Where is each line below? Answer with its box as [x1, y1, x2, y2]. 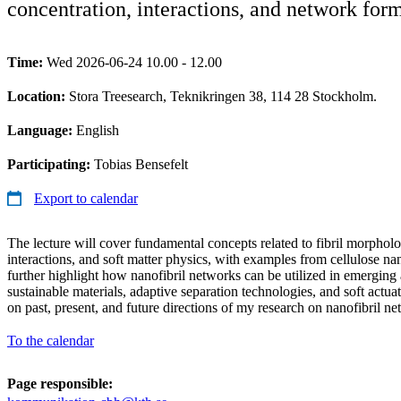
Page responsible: [7, 375, 113, 391]
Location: [7, 88, 69, 104]
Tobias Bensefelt [94, 156, 188, 172]
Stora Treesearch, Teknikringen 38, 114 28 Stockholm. [69, 88, 377, 104]
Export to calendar [34, 190, 138, 206]
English [76, 122, 119, 138]
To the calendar [7, 332, 94, 348]
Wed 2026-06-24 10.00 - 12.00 [47, 54, 222, 70]
